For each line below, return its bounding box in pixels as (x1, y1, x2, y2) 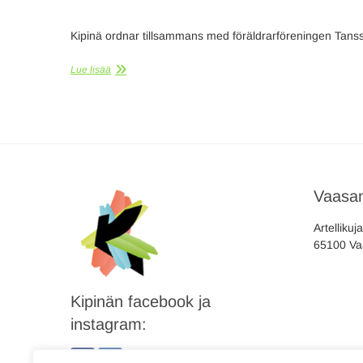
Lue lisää (70, 64, 111, 75)
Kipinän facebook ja (70, 293, 211, 310)
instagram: (70, 315, 147, 333)
